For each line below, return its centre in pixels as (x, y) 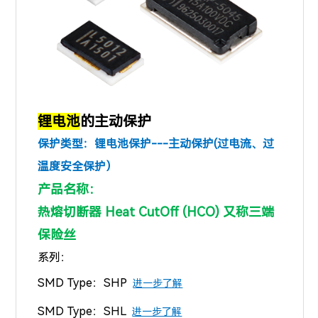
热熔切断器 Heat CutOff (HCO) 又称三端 (156, 212)
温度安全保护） (78, 167)
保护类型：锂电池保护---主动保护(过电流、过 (156, 144)
